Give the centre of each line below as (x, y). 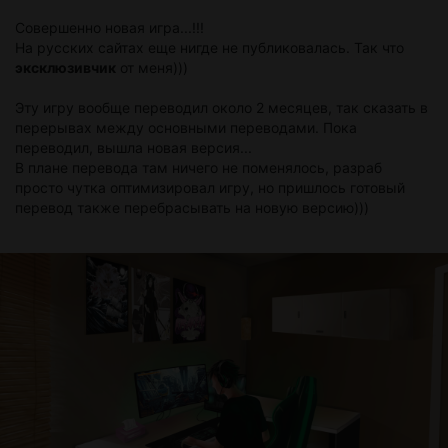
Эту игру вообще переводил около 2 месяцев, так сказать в (221, 107)
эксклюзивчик (65, 67)
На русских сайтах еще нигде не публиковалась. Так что (209, 47)
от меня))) (152, 67)
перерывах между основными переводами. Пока (186, 127)
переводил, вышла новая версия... (135, 147)
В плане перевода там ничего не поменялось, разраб (198, 167)
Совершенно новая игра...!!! (109, 27)
